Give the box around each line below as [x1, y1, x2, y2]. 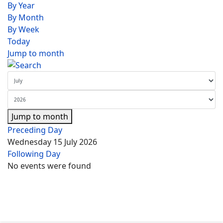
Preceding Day [7, 124, 62, 135]
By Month [7, 12, 44, 23]
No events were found [7, 160, 91, 171]
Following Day [7, 148, 60, 159]
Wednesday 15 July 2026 [7, 136, 97, 147]
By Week [7, 24, 39, 35]
